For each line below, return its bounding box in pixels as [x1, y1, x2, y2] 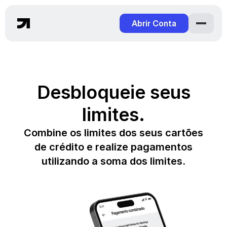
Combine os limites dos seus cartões [24, 127, 203, 139]
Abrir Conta [132, 18, 176, 28]
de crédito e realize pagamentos [34, 141, 193, 153]
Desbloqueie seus [36, 81, 191, 103]
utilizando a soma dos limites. [42, 155, 185, 167]
